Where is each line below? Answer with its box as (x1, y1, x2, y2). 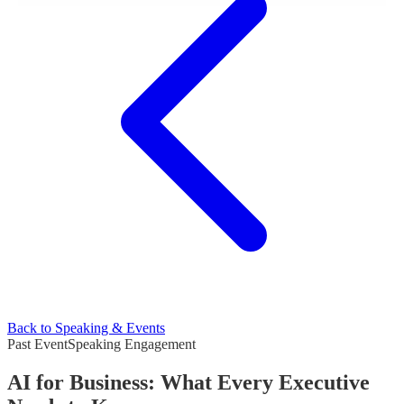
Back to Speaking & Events (7, 320, 165, 336)
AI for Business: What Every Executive (7, 371, 370, 395)
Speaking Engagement (68, 336, 196, 353)
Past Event (7, 336, 68, 353)
